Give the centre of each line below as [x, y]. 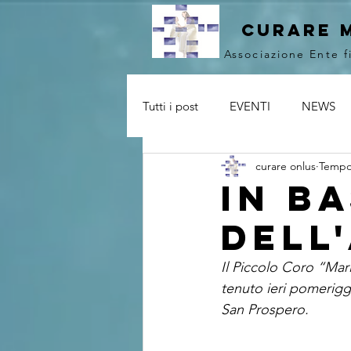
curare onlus [286, 166]
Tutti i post [170, 106]
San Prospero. [265, 309]
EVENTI [250, 106]
